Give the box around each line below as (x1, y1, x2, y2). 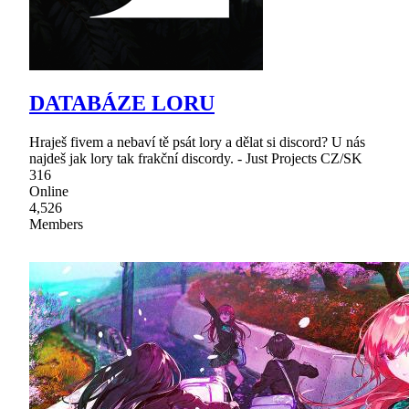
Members (29, 216, 83, 233)
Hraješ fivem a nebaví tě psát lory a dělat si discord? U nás (29, 134, 365, 151)
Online (29, 184, 68, 200)
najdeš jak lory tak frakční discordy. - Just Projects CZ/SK (29, 151, 362, 167)
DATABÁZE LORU (29, 91, 215, 116)
